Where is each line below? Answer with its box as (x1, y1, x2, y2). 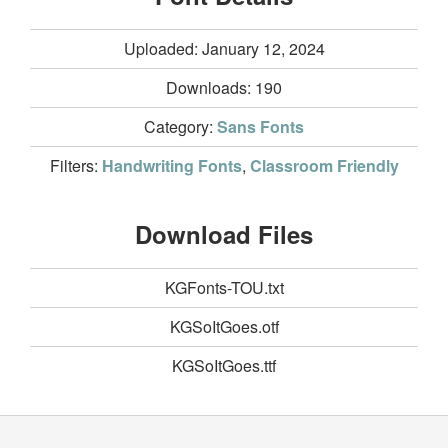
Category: (144, 114, 217, 138)
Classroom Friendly (249, 153, 399, 177)
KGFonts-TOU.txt (164, 275, 284, 299)
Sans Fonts (217, 114, 304, 138)
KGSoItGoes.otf (169, 314, 279, 338)
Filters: (49, 153, 102, 177)
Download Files (135, 216, 313, 251)
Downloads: (166, 75, 255, 99)
